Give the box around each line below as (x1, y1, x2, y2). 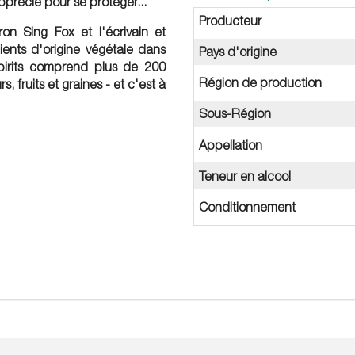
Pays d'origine (199, 44, 277, 59)
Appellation (199, 137, 263, 152)
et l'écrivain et (74, 24, 166, 39)
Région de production (199, 75, 323, 90)
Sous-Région (199, 106, 272, 121)
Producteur (199, 13, 262, 28)
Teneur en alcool (199, 168, 292, 183)
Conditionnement (199, 200, 296, 214)
